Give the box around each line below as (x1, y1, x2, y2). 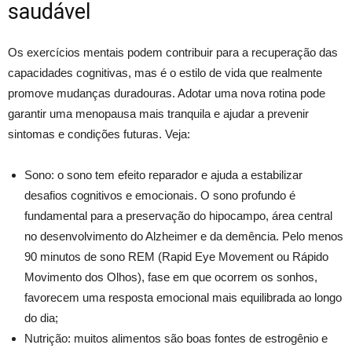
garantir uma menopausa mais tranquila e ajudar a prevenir (8, 106, 309, 120)
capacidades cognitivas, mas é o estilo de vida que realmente (8, 65, 322, 79)
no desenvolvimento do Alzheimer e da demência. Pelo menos (24, 229, 343, 243)
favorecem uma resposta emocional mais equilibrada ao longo (24, 290, 342, 304)
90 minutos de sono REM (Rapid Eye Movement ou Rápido (24, 249, 328, 263)
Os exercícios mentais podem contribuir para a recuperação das (8, 45, 338, 59)
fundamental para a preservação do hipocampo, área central (24, 208, 332, 222)
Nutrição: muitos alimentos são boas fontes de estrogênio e (24, 331, 328, 345)
